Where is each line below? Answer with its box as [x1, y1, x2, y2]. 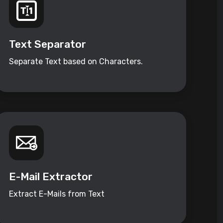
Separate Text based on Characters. [9, 57, 143, 67]
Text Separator [9, 38, 87, 51]
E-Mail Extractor [9, 170, 93, 183]
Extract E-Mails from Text [9, 189, 105, 199]
